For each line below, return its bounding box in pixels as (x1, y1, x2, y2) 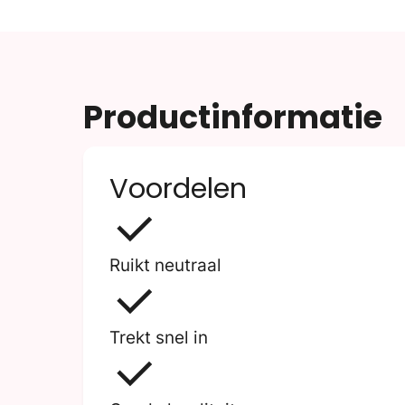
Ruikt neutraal (108, 254, 221, 276)
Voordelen (108, 168, 247, 208)
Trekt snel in (108, 326, 208, 348)
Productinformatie (83, 95, 382, 140)
